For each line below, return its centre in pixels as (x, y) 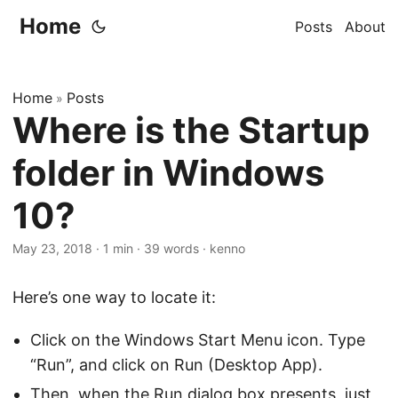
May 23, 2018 (52, 248)
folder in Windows (168, 173)
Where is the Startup (191, 130)
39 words (171, 248)
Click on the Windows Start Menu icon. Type (198, 340)
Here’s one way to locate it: (114, 297)
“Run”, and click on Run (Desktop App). (176, 365)
